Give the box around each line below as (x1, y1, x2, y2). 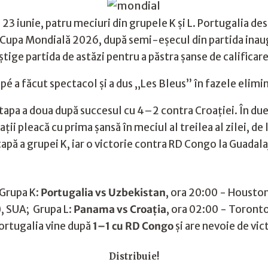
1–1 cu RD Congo (93, 220, 173, 233)
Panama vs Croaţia (74, 203, 166, 216)
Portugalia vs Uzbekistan (41, 186, 166, 199)
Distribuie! (108, 251, 159, 262)
